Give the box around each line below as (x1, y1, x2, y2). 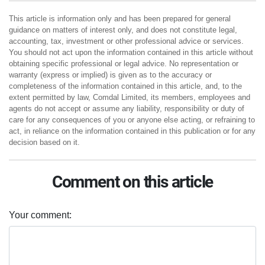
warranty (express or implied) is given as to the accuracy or (9, 70, 212, 80)
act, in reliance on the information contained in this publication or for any (9, 127, 256, 136)
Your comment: (9, 210, 72, 221)
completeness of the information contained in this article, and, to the (9, 82, 242, 91)
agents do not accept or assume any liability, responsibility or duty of (9, 104, 244, 114)
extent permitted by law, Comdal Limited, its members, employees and (9, 93, 250, 102)
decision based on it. (9, 138, 80, 147)
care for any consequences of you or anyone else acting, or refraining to (9, 115, 255, 125)
